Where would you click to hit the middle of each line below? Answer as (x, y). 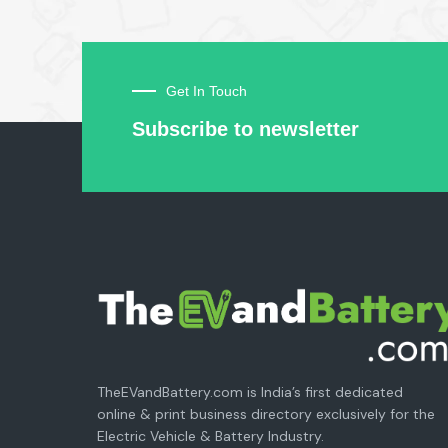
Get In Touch (206, 91)
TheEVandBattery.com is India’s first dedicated (250, 391)
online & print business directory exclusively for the (266, 413)
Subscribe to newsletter (245, 129)
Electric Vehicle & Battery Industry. (210, 435)
